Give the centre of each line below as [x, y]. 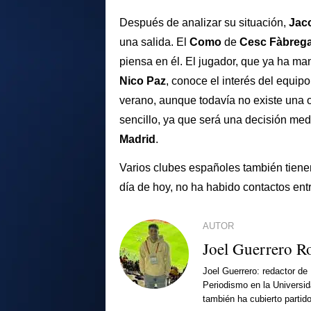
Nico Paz [143, 81]
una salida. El [154, 42]
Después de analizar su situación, [204, 22]
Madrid [137, 139]
